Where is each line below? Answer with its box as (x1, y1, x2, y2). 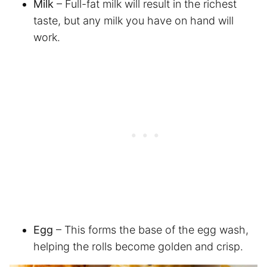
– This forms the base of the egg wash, (56, 223, 249, 236)
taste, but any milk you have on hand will (33, 14, 234, 27)
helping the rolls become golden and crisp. (33, 240, 246, 253)
